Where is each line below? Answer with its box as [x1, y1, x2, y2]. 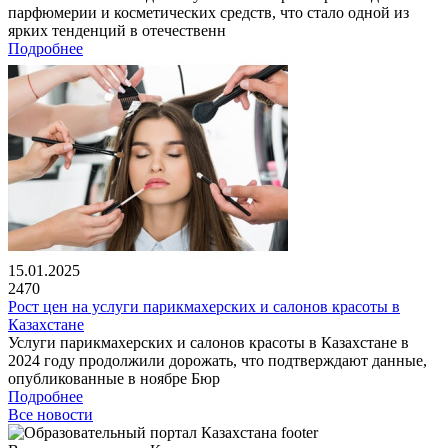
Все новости [8, 405, 93, 423]
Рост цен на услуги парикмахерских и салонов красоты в [8, 297, 400, 315]
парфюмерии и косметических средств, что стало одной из [8, 3, 409, 21]
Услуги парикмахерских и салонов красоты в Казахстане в [8, 333, 409, 351]
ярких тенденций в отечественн [8, 21, 226, 39]
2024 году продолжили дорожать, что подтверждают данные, [8, 351, 427, 369]
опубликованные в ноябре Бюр [8, 369, 220, 387]
